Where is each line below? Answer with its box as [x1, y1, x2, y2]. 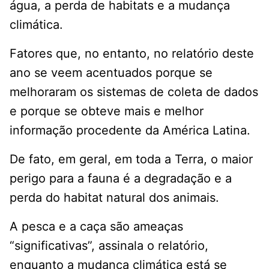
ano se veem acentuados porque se [10, 65, 213, 80]
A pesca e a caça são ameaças [10, 219, 183, 234]
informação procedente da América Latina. [10, 123, 250, 138]
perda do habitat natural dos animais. [10, 190, 219, 205]
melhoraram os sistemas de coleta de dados [10, 85, 258, 100]
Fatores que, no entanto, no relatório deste [10, 46, 254, 61]
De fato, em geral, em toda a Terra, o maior [10, 152, 253, 167]
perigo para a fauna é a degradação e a [10, 171, 232, 186]
